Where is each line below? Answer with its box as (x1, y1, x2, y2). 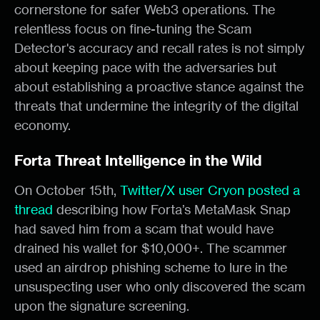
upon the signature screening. (14, 298, 192, 314)
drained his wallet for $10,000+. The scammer (14, 240, 287, 256)
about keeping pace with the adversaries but (14, 59, 276, 75)
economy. (14, 117, 71, 133)
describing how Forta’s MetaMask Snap (53, 201, 291, 217)
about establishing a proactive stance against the (14, 79, 304, 94)
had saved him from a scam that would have (14, 221, 274, 236)
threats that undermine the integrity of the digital (14, 98, 299, 114)
